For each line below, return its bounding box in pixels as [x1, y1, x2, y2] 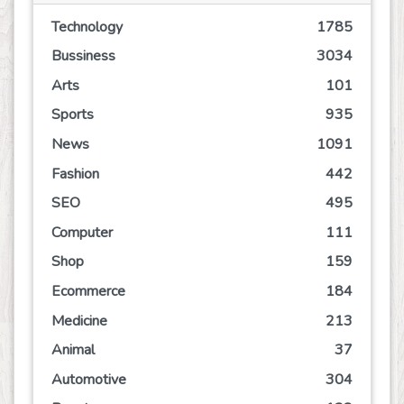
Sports [51, 105, 94, 125]
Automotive [51, 369, 126, 390]
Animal [51, 340, 95, 361]
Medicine [51, 310, 107, 331]
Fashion [51, 163, 99, 184]
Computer [51, 222, 113, 243]
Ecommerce [51, 280, 125, 301]
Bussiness [51, 46, 115, 67]
